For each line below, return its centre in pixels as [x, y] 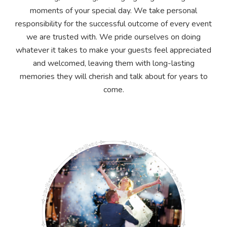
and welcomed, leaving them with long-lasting [113, 63]
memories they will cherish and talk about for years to [113, 76]
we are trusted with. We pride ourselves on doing [113, 37]
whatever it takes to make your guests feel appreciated [113, 50]
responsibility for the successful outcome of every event [113, 24]
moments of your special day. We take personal [113, 10]
